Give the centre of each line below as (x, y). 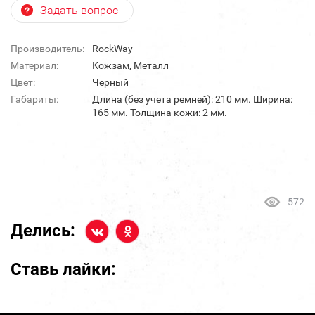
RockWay (112, 49)
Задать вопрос (79, 11)
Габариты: (34, 99)
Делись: (43, 231)
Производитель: (47, 49)
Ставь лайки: (63, 270)
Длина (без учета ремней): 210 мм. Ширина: (192, 99)
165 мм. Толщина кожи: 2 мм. (160, 113)
